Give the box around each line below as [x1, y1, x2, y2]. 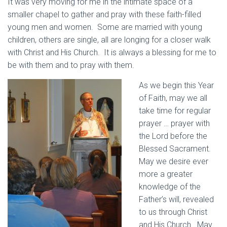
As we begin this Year [139, 81, 214, 90]
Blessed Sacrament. [139, 144, 213, 154]
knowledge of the [139, 182, 201, 192]
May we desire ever [139, 157, 208, 166]
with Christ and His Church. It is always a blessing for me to [8, 48, 216, 57]
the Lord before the [139, 131, 207, 141]
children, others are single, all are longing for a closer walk [8, 35, 211, 45]
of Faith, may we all [139, 93, 207, 103]
